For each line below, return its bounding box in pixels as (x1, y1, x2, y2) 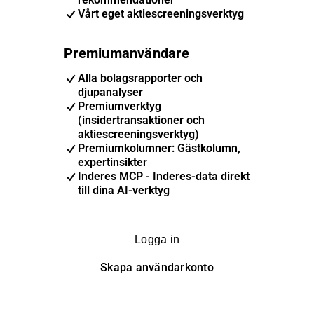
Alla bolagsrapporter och (78, 71, 203, 85)
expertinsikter (78, 156, 148, 169)
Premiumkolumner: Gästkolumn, (78, 142, 241, 155)
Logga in (135, 233, 179, 245)
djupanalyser (78, 86, 144, 99)
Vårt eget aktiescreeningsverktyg (78, 7, 245, 20)
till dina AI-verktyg (78, 184, 170, 197)
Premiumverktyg (78, 100, 162, 113)
